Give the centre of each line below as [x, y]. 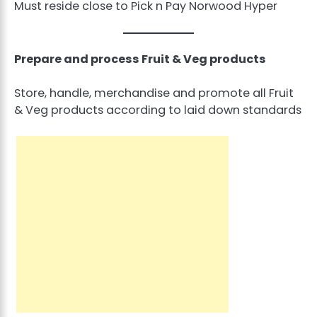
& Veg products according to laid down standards [158, 110]
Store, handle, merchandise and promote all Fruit [154, 93]
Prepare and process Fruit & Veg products [140, 59]
